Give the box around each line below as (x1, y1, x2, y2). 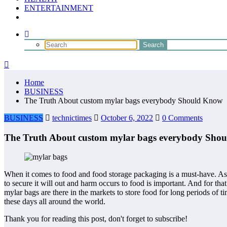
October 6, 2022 (101, 113, 153, 122)
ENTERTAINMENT (24, 4, 93, 12)
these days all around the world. (4, 197, 105, 206)
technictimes (52, 113, 92, 122)
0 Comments (162, 113, 203, 122)
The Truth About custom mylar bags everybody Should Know (24, 96, 223, 105)
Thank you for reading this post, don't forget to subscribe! (4, 214, 187, 223)
